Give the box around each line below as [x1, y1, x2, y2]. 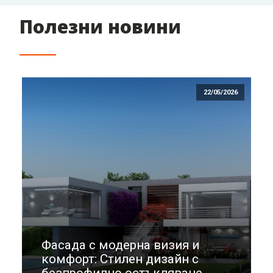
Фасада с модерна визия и [41, 238, 199, 253]
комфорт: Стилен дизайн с [41, 252, 199, 267]
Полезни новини [19, 13, 181, 39]
